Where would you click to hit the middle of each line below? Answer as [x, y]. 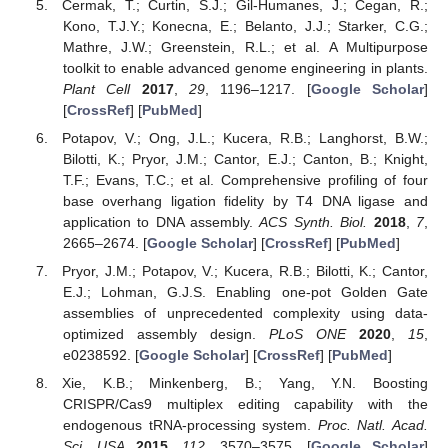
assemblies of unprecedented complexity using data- [245, 313]
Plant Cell [96, 88]
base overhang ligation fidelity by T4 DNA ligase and [245, 201]
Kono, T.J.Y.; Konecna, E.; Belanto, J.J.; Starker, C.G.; [245, 25]
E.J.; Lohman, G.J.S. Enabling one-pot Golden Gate [245, 292]
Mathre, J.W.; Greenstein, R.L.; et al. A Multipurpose [245, 46]
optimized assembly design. [165, 334]
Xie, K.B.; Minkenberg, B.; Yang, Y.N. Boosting [245, 383]
